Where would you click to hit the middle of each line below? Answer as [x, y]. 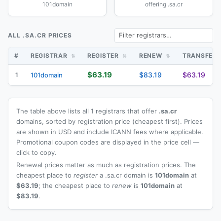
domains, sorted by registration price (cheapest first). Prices [110, 121]
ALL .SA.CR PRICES [40, 35]
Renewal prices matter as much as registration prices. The [106, 165]
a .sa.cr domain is [126, 175]
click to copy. [37, 152]
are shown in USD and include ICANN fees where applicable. [110, 131]
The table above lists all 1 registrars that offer [88, 111]
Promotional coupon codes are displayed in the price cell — [108, 142]
